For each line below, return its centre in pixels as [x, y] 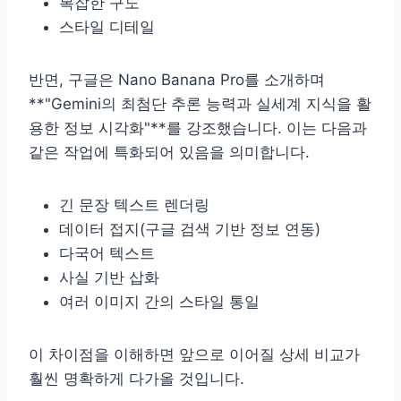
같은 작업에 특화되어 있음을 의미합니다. [169, 152]
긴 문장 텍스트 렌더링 [134, 205]
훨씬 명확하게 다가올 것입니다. [137, 378]
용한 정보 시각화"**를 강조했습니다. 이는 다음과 [198, 128]
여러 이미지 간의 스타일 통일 [159, 301]
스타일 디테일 [107, 26]
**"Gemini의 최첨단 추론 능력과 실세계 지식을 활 [200, 103]
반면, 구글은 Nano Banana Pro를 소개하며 [177, 79]
